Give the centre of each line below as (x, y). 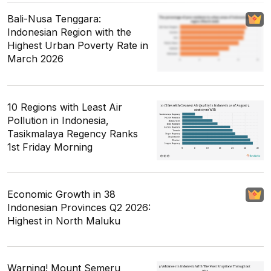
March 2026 (35, 58)
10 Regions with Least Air (65, 107)
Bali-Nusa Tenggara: (54, 18)
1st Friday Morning (50, 147)
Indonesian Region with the (69, 32)
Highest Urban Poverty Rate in (78, 45)
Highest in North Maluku (64, 220)
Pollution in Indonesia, (58, 120)
